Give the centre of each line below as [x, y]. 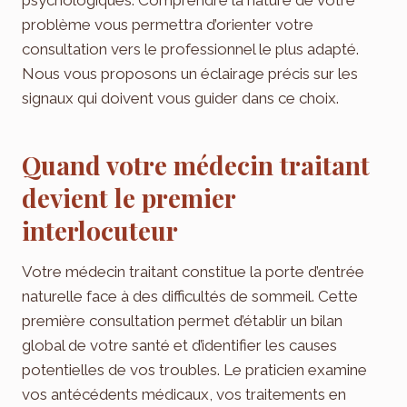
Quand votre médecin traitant [196, 164]
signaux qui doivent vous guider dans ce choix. [180, 98]
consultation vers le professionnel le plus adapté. [190, 49]
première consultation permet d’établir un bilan [182, 320]
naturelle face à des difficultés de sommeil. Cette [190, 296]
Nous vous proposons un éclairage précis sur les [190, 73]
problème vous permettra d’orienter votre [168, 24]
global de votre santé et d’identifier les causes [179, 345]
